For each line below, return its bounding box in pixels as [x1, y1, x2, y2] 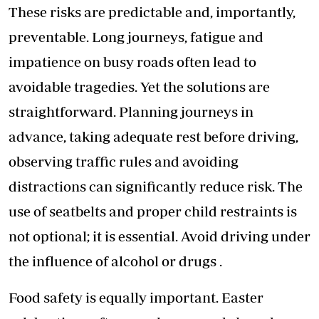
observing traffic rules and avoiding [9, 153, 239, 170]
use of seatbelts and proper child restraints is [9, 203, 297, 220]
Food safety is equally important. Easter [9, 289, 263, 306]
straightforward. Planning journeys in [9, 103, 253, 120]
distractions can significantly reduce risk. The [9, 178, 303, 195]
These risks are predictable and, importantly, [9, 4, 296, 21]
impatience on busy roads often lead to [9, 53, 256, 70]
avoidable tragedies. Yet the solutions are [9, 78, 270, 95]
